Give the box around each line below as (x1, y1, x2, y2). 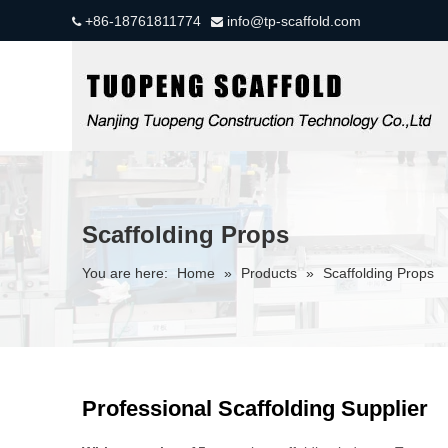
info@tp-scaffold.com (223, 13, 361, 29)
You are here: (82, 265, 168, 281)
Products (241, 265, 297, 281)
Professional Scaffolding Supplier (82, 396, 428, 421)
